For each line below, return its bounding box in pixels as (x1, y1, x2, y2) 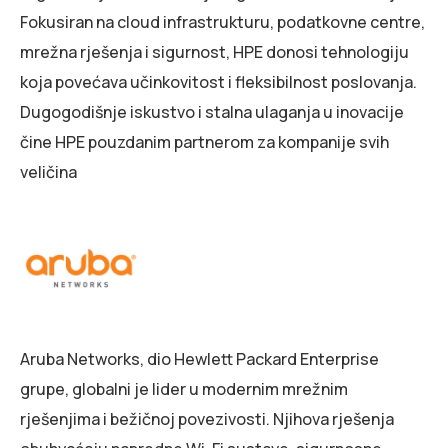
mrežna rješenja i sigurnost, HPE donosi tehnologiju (20, 40, 409, 63)
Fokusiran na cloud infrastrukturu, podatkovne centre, (20, 10, 425, 33)
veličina (20, 160, 77, 183)
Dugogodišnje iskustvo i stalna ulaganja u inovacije (20, 100, 404, 123)
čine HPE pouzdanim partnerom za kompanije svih (20, 130, 389, 153)
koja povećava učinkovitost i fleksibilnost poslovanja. (20, 70, 417, 93)
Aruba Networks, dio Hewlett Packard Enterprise (20, 348, 379, 371)
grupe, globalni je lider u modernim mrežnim (20, 378, 348, 401)
